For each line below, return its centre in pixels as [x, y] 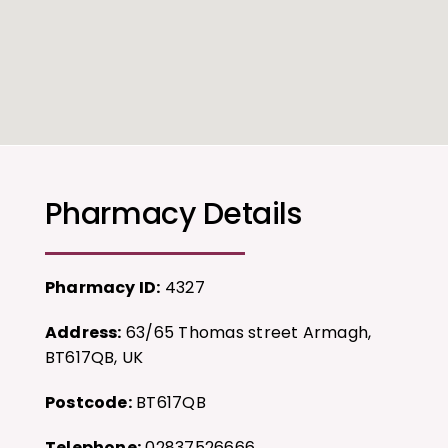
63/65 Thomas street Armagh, [246, 333]
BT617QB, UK [94, 358]
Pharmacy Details [173, 214]
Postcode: [88, 403]
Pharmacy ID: [102, 288]
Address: [83, 333]
